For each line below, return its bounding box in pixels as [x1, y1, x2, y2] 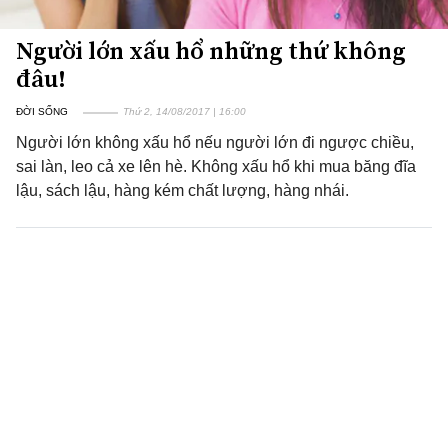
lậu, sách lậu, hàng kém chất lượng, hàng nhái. [16, 182, 349, 199]
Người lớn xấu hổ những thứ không [16, 34, 406, 67]
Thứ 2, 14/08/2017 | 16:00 [123, 106, 246, 117]
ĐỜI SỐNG [16, 106, 68, 117]
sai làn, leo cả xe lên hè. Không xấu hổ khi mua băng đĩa [16, 158, 416, 175]
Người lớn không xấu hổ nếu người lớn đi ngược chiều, [16, 134, 414, 151]
